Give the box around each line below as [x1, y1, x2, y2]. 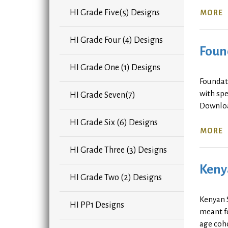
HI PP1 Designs [70, 201, 124, 210]
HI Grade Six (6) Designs [70, 118, 158, 128]
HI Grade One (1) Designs [70, 63, 160, 73]
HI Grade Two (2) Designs [70, 173, 162, 183]
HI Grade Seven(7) [70, 91, 135, 100]
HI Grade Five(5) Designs [70, 8, 160, 18]
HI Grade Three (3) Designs [70, 146, 167, 155]
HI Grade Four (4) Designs [70, 36, 163, 45]
